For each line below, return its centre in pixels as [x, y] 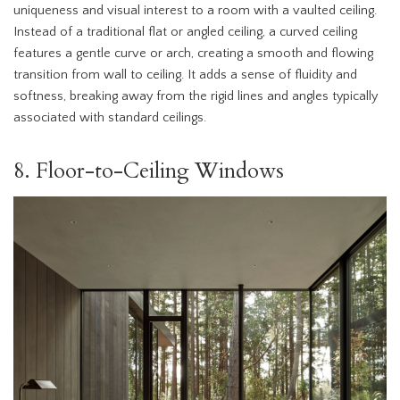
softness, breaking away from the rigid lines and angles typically [196, 97]
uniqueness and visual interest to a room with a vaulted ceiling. [195, 11]
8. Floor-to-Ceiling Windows [149, 171]
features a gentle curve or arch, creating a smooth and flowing [193, 54]
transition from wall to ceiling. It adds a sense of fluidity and [185, 75]
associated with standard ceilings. [110, 118]
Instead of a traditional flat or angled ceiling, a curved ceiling [185, 33]
